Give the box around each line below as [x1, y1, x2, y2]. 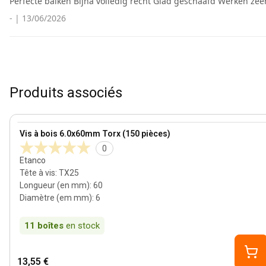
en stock [66, 220, 100, 231]
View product [17, 122, 71, 134]
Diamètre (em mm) [20, 193, 92, 202]
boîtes [37, 220, 64, 231]
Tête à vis [20, 168, 55, 178]
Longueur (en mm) [20, 180, 90, 190]
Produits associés [9, 84, 122, 101]
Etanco [20, 156, 46, 165]
